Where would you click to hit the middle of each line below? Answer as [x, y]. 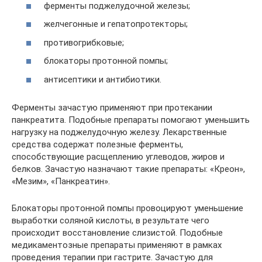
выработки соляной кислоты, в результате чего [111, 220]
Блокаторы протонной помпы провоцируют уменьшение [127, 208]
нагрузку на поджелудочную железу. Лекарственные [119, 132]
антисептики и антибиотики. [103, 79]
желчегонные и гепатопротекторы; [116, 24]
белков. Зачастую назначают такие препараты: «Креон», [128, 169]
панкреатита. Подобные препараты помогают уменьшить [131, 120]
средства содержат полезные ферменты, [97, 144]
